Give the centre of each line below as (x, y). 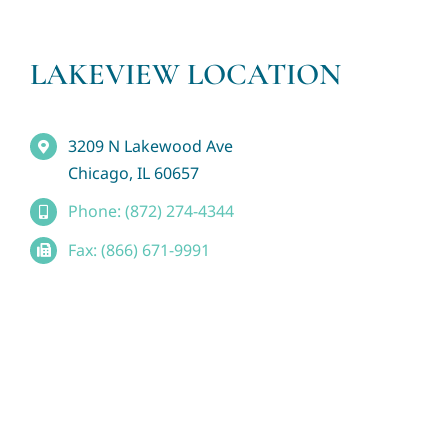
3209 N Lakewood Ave (151, 146)
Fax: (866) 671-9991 (139, 249)
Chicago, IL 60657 (134, 173)
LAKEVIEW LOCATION (185, 74)
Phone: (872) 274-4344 (151, 211)
